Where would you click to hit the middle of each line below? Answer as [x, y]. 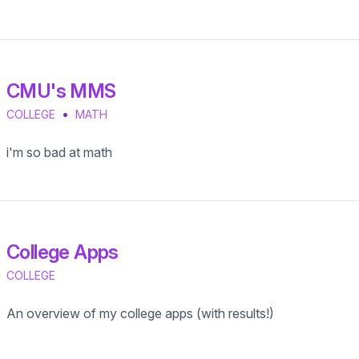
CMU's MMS [61, 91]
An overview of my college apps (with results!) [140, 313]
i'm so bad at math [59, 152]
